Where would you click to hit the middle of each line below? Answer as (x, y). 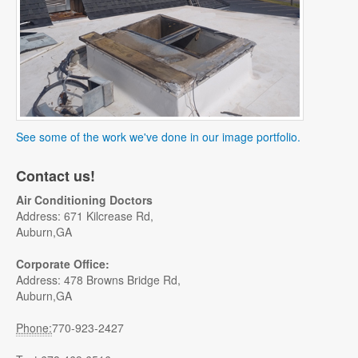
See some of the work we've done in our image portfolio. (158, 137)
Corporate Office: (63, 264)
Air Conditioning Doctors (84, 200)
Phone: (34, 328)
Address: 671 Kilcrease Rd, (85, 216)
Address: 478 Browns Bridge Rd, (98, 280)
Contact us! (56, 176)
